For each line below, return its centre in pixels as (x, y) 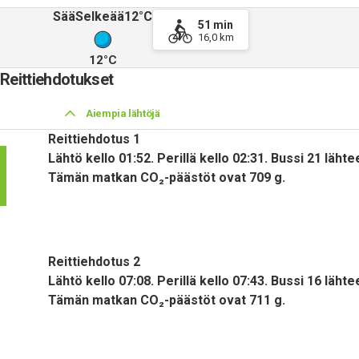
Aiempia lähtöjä (123, 113)
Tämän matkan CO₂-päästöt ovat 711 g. (167, 300)
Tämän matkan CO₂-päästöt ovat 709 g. (167, 177)
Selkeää (100, 16)
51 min (216, 24)
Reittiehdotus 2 (94, 262)
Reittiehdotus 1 (94, 139)
